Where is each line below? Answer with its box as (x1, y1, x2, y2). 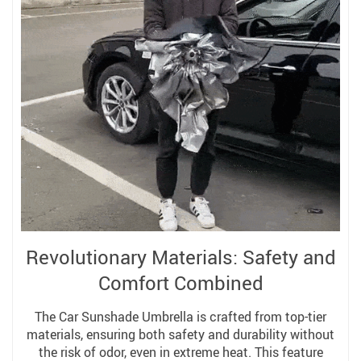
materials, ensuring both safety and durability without (27, 326, 334, 343)
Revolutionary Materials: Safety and (25, 244, 336, 270)
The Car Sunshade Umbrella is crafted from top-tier (35, 308, 326, 326)
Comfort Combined (98, 270, 263, 296)
